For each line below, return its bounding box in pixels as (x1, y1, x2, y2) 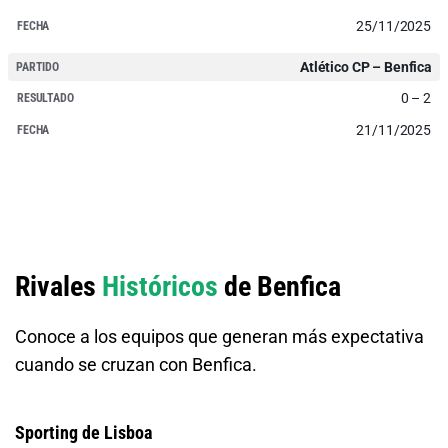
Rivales (15, 269, 102, 303)
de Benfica (218, 269, 341, 303)
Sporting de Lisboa (15, 421, 152, 443)
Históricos (102, 269, 218, 303)
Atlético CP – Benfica (299, 58, 432, 75)
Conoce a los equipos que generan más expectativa (15, 325, 424, 347)
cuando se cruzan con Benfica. (15, 353, 257, 375)
